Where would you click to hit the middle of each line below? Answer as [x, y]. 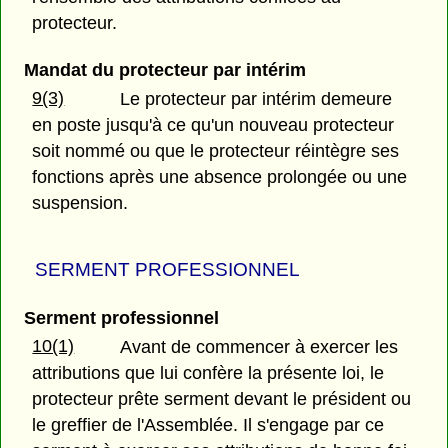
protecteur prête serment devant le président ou [222, 399]
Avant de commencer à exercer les [259, 347]
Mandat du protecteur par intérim [164, 70]
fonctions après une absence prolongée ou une [220, 177]
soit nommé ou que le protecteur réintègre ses [216, 151]
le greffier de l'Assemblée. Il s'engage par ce [208, 425]
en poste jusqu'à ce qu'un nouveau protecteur [213, 125]
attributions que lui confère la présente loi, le [208, 373]
